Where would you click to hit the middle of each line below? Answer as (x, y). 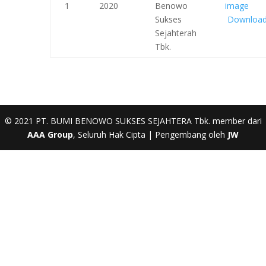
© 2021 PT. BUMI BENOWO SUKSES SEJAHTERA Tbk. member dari (133, 121)
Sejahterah (176, 33)
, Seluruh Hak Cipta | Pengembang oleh (150, 134)
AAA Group (50, 134)
